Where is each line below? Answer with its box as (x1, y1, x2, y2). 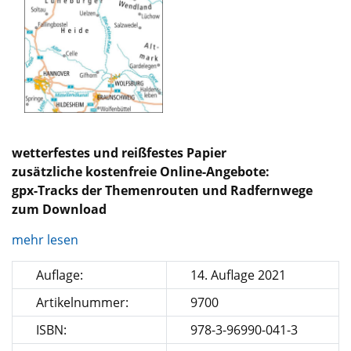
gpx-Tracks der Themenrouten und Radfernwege (12, 182, 313, 200)
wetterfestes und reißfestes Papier (12, 144, 226, 162)
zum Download (12, 201, 107, 219)
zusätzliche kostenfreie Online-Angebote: (12, 163, 270, 181)
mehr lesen (12, 231, 81, 249)
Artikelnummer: (36, 294, 128, 312)
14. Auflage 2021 (190, 266, 286, 284)
